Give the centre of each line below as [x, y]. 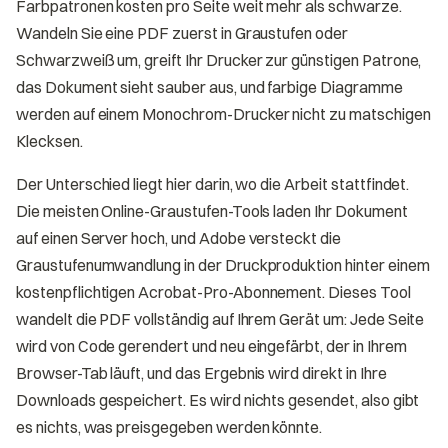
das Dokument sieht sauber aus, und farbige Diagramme [209, 86]
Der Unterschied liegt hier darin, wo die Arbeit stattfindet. [213, 183]
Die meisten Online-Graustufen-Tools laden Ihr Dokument [212, 210]
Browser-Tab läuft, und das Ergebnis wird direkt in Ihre [201, 372]
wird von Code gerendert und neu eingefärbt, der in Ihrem [211, 345]
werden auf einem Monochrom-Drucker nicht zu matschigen [223, 113]
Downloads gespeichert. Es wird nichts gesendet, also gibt [218, 399]
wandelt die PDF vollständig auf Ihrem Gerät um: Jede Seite [220, 318]
